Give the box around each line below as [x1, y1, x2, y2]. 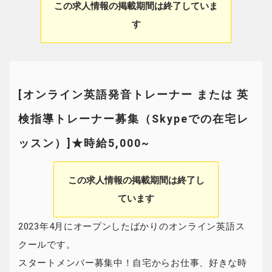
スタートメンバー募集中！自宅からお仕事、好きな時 [18, 257, 247, 268]
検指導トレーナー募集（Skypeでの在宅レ [18, 112, 249, 125]
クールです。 [18, 239, 76, 250]
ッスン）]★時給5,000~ [18, 137, 150, 149]
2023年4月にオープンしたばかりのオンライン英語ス [18, 221, 245, 232]
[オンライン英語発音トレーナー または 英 [18, 88, 249, 101]
